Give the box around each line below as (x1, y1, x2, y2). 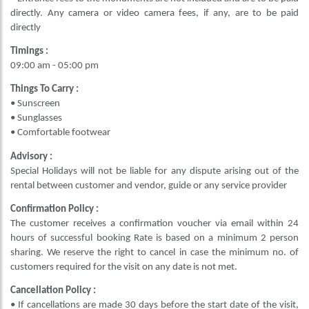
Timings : (10, 46, 48, 57)
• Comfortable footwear (10, 128, 110, 139)
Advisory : (10, 151, 52, 162)
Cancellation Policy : (10, 286, 96, 297)
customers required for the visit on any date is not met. (10, 261, 237, 272)
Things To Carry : (10, 84, 79, 95)
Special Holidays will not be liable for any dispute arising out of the (10, 166, 299, 177)
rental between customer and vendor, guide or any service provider (10, 180, 287, 191)
